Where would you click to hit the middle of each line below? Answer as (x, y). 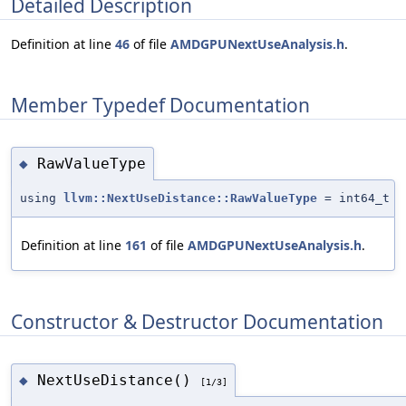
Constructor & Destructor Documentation (197, 321)
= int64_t (353, 198)
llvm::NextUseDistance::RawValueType (190, 198)
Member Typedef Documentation (160, 105)
